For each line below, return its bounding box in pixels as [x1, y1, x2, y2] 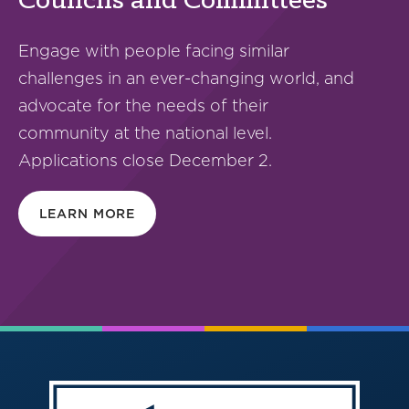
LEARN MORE [38, 205, 136, 221]
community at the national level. [18, 122, 272, 142]
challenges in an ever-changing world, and [18, 68, 354, 88]
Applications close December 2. [18, 150, 272, 170]
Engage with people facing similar [18, 40, 289, 60]
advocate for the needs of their [18, 95, 268, 115]
